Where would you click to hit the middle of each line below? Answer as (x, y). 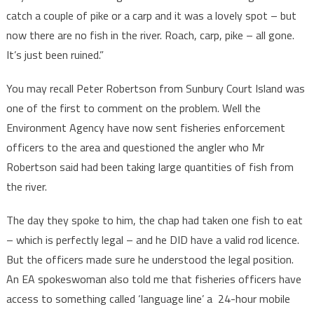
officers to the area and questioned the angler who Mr (135, 147)
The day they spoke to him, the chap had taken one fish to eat (154, 220)
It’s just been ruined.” (55, 55)
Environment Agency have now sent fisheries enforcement (145, 128)
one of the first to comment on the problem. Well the (133, 108)
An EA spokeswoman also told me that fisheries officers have (153, 279)
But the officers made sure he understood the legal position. (150, 259)
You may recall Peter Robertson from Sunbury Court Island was (155, 88)
